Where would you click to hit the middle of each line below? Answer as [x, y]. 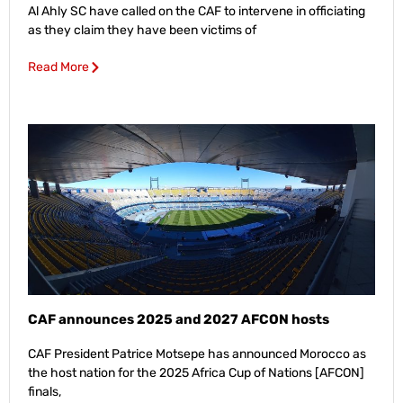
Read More [58, 67]
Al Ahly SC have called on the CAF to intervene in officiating [197, 11]
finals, [45, 391]
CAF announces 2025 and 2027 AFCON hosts [179, 319]
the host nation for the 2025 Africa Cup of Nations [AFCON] [196, 372]
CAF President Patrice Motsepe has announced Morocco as [197, 354]
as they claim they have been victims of [142, 30]
